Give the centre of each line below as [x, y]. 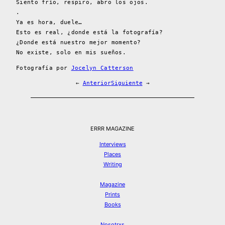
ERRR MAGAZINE [113, 129]
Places [113, 154]
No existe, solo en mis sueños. [71, 53]
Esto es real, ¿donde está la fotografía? [89, 33]
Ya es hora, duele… [49, 23]
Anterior [97, 83]
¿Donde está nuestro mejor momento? [79, 43]
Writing [113, 164]
